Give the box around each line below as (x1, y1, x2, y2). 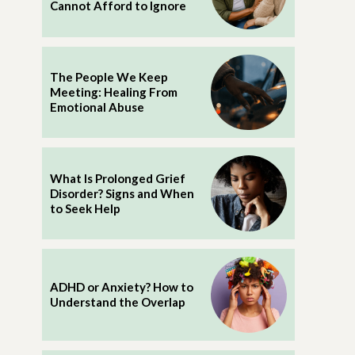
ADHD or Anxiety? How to (49, 280, 193, 295)
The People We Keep (49, 70, 168, 85)
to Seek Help (49, 200, 120, 216)
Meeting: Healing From (49, 85, 177, 100)
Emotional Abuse (49, 100, 144, 115)
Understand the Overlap (49, 295, 185, 310)
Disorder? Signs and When (49, 185, 194, 200)
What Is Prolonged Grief (49, 170, 185, 185)
